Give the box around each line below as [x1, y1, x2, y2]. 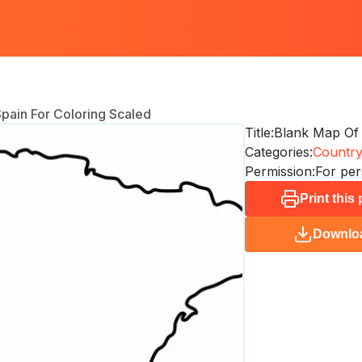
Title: [244, 124, 274, 141]
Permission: [244, 163, 315, 179]
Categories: [244, 144, 313, 160]
